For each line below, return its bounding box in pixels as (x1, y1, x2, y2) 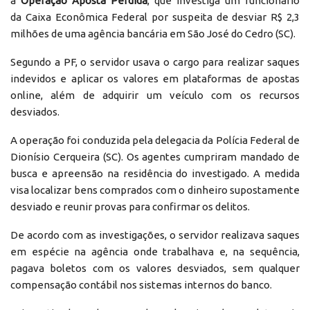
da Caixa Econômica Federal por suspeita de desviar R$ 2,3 (10, 10, 300, 23)
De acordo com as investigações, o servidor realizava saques (10, 228, 300, 241)
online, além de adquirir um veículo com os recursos (10, 89, 300, 101)
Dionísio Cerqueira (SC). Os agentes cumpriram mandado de (10, 150, 300, 163)
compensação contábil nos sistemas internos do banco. (10, 278, 272, 291)
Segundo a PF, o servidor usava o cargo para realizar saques (10, 55, 300, 68)
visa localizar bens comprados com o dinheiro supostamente (10, 183, 300, 196)
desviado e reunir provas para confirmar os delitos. (10, 200, 250, 212)
